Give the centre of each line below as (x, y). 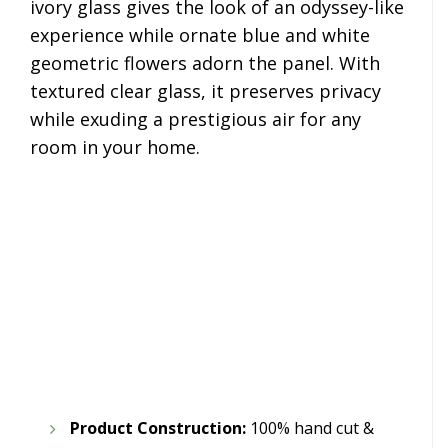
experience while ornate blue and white (200, 35)
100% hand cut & (310, 427)
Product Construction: (158, 427)
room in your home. (115, 147)
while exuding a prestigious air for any (195, 119)
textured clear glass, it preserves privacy (205, 91)
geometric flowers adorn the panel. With (205, 63)
